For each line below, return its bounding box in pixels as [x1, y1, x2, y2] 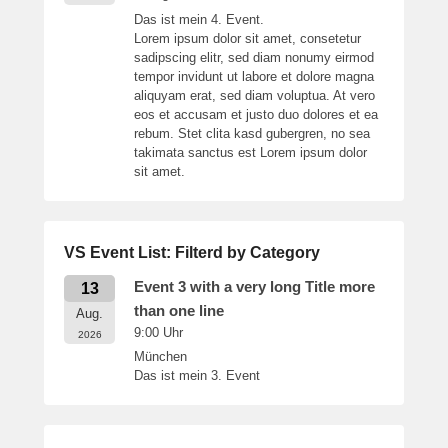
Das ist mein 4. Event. [134, 12, 264, 28]
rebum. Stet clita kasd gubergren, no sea [134, 126, 370, 142]
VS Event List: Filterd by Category [64, 244, 320, 262]
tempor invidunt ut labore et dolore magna [134, 69, 374, 85]
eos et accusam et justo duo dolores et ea [134, 107, 378, 123]
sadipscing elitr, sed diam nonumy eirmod [134, 50, 374, 66]
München [134, 349, 187, 365]
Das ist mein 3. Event [134, 368, 260, 384]
